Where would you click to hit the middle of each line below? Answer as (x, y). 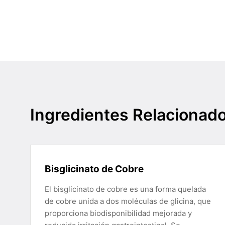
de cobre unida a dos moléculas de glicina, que (128, 201)
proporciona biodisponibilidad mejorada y (118, 213)
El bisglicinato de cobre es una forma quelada (125, 189)
